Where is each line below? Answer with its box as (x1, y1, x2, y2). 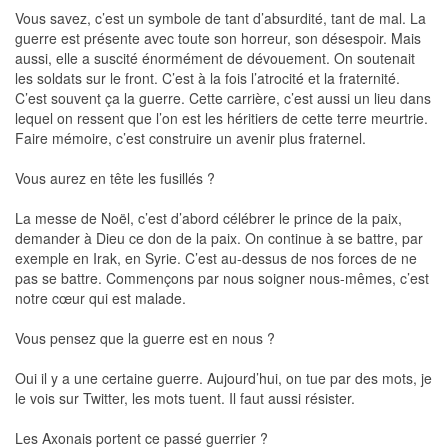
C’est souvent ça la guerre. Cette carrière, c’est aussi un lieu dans (15, 87, 431, 108)
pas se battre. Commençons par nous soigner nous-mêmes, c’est (15, 267, 429, 288)
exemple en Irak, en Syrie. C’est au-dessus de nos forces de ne (15, 247, 417, 268)
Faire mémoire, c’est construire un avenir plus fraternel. (15, 127, 366, 148)
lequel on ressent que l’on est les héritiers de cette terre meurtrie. (15, 107, 428, 128)
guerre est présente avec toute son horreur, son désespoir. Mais (15, 27, 421, 48)
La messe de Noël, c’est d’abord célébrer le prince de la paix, (15, 207, 402, 228)
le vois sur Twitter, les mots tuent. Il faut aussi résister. (15, 387, 355, 408)
